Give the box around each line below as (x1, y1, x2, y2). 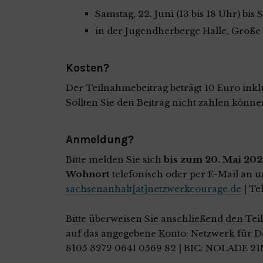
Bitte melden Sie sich (66, 153, 161, 165)
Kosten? (66, 61, 109, 75)
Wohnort (66, 168, 110, 180)
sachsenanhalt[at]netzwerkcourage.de (66, 183, 241, 194)
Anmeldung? (66, 133, 134, 146)
